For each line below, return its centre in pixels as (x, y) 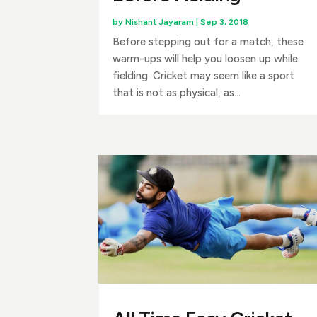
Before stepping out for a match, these (208, 41)
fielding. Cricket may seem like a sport (203, 75)
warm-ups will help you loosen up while (205, 58)
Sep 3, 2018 (224, 22)
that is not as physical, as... (176, 92)
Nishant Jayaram (159, 22)
